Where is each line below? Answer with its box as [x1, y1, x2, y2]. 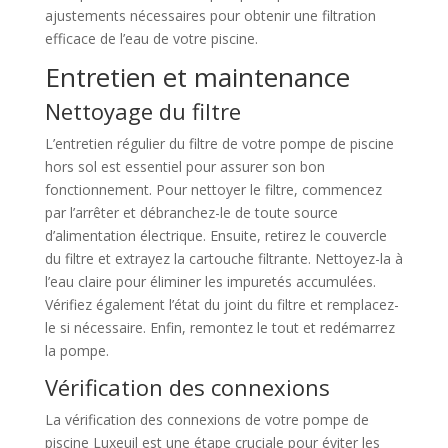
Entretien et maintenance [44, 58, 350, 95]
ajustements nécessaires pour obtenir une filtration [44, 5, 376, 25]
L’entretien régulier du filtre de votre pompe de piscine [44, 133, 394, 153]
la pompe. [44, 340, 109, 360]
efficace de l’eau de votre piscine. [44, 28, 258, 48]
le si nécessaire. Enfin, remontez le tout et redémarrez [44, 317, 395, 337]
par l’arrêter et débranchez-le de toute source [44, 202, 338, 222]
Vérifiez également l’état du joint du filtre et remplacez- [44, 294, 399, 314]
